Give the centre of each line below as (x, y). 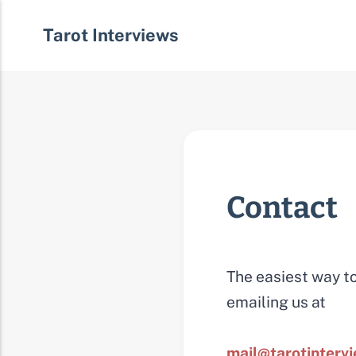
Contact (282, 208)
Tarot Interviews (110, 35)
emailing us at (276, 302)
